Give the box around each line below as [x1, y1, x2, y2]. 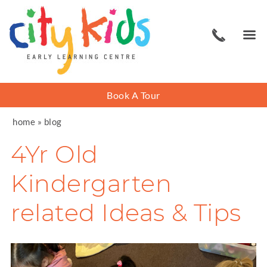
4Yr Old [11, 139, 98, 169]
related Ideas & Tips [11, 198, 241, 227]
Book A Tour [107, 89, 160, 101]
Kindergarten [11, 169, 172, 198]
